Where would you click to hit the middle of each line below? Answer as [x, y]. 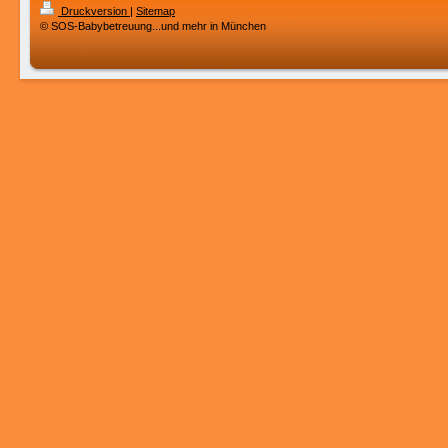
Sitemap [155, 11]
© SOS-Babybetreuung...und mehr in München [153, 26]
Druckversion [94, 11]
